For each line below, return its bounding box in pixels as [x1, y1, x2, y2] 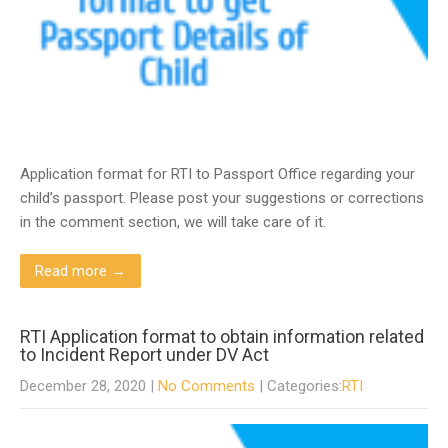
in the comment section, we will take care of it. [20, 213, 326, 231]
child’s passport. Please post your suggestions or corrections [20, 189, 424, 207]
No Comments [158, 377, 255, 395]
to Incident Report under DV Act [20, 344, 269, 365]
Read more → [35, 262, 126, 280]
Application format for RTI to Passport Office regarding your [20, 165, 415, 183]
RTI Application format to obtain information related [20, 326, 424, 347]
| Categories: [259, 377, 342, 395]
